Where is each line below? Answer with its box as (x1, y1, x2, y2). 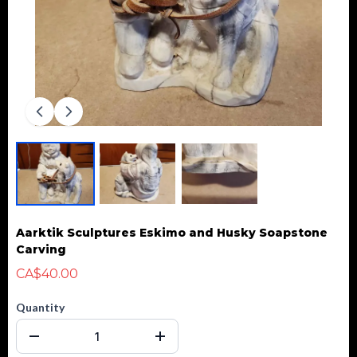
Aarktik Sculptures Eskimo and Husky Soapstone (16, 226, 328, 241)
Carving (16, 242, 66, 257)
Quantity (16, 300, 65, 315)
